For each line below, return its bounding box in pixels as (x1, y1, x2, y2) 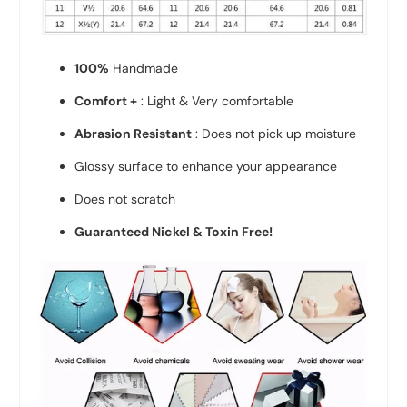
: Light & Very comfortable (137, 92, 294, 109)
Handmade (113, 59, 179, 76)
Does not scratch (74, 190, 176, 207)
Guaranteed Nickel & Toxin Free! (74, 223, 273, 240)
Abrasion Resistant (74, 124, 193, 142)
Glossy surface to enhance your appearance (74, 157, 338, 174)
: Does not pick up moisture (192, 124, 357, 142)
